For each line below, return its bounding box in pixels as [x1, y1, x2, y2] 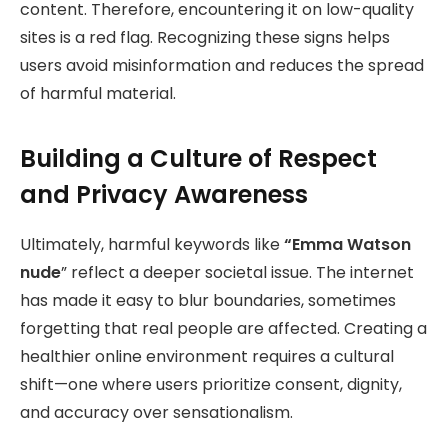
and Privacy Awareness [20, 177, 308, 211]
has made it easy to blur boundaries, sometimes [20, 288, 396, 312]
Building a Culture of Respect [20, 141, 377, 175]
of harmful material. [20, 82, 176, 106]
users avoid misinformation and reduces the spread [20, 54, 424, 78]
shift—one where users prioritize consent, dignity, [20, 372, 402, 396]
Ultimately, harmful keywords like [20, 232, 284, 256]
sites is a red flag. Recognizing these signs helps [20, 26, 390, 50]
